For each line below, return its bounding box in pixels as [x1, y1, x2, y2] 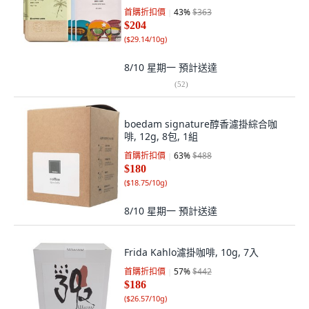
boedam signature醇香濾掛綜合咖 [124, 117, 277, 130]
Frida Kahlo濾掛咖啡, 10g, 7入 [124, 246, 259, 259]
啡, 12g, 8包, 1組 [124, 130, 198, 143]
